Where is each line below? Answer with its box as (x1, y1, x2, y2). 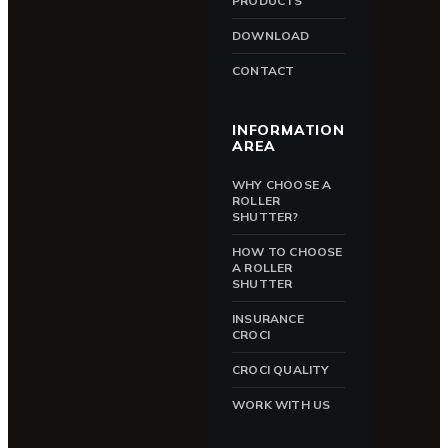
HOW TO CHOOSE (232, 244, 343, 259)
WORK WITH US (232, 397, 331, 412)
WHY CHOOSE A (232, 177, 332, 192)
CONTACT (232, 63, 295, 78)
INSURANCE (232, 311, 304, 326)
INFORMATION (232, 121, 345, 139)
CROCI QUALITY (232, 362, 330, 377)
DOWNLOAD (232, 28, 310, 43)
